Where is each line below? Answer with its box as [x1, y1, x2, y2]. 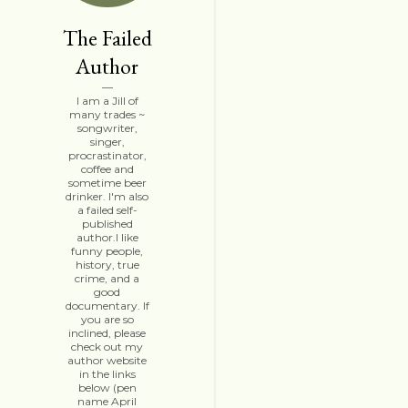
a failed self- [76, 203, 138, 217]
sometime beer [67, 176, 147, 189]
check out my [71, 340, 143, 353]
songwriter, [76, 121, 138, 135]
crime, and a [75, 271, 139, 285]
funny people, [71, 244, 143, 258]
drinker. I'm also [66, 189, 148, 203]
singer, [89, 135, 125, 148]
